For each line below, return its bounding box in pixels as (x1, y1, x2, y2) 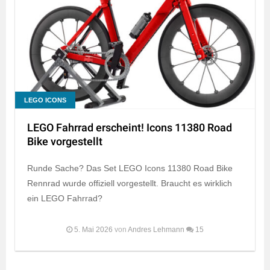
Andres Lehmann (128, 225, 184, 234)
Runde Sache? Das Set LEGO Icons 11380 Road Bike (27, 163, 233, 173)
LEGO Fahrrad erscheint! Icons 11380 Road (27, 119, 232, 136)
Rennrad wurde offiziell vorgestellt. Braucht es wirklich (27, 178, 232, 188)
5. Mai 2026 (74, 225, 113, 234)
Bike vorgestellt (27, 133, 102, 150)
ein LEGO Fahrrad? (27, 193, 102, 203)
